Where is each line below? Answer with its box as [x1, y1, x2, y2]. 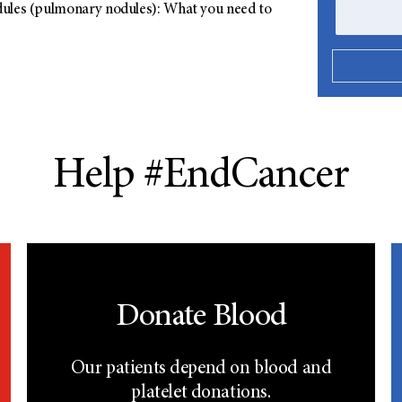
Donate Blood [115, 301, 287, 335]
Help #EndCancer [52, 155, 350, 199]
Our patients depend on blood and [70, 360, 332, 380]
